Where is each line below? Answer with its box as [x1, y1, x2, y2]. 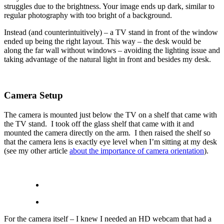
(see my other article [4, 146, 69, 155]
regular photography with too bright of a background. [4, 10, 172, 19]
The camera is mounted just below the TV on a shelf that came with [4, 110, 217, 119]
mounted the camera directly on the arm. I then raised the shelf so [4, 128, 210, 137]
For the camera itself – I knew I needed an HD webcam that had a [4, 214, 211, 223]
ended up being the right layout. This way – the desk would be [4, 36, 201, 45]
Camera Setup [4, 90, 63, 101]
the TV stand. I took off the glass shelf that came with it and [4, 119, 194, 128]
